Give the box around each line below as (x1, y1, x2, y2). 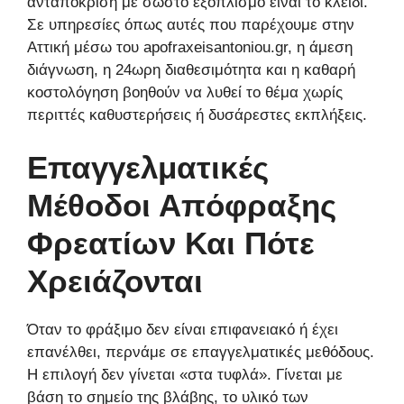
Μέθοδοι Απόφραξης (27, 188, 336, 224)
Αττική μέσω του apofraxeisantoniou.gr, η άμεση (27, 38, 353, 56)
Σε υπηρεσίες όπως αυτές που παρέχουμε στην (27, 15, 354, 33)
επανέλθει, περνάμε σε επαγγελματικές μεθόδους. (27, 344, 374, 362)
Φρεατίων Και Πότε (27, 225, 315, 262)
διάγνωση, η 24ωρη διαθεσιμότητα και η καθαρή (27, 60, 355, 78)
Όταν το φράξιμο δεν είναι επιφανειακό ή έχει (27, 321, 338, 339)
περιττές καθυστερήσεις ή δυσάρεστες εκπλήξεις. (27, 106, 367, 124)
